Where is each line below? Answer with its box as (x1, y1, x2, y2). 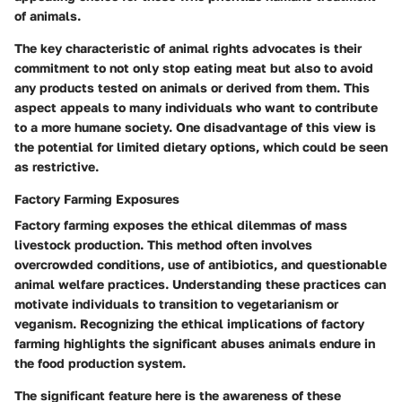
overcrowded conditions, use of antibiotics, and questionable (14, 256, 387, 272)
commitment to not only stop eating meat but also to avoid (14, 59, 373, 75)
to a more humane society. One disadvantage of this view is (14, 118, 376, 135)
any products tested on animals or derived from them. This (14, 79, 370, 95)
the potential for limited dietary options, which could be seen (14, 138, 388, 154)
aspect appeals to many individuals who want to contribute (14, 99, 378, 115)
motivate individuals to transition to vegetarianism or (14, 295, 338, 311)
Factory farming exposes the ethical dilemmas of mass (14, 216, 347, 232)
